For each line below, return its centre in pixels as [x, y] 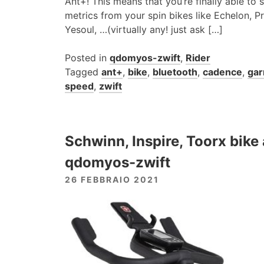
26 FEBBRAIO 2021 [112, 180]
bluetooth [175, 72]
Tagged [83, 72]
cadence [222, 72]
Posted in [87, 58]
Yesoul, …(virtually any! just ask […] [144, 30]
